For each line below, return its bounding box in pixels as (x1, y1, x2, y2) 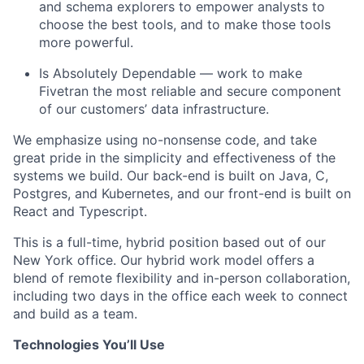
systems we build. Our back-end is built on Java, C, (13, 167, 328, 184)
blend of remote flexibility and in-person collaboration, (13, 270, 350, 286)
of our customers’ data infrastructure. (39, 101, 269, 117)
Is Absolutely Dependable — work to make (39, 65, 302, 81)
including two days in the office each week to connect (13, 288, 348, 304)
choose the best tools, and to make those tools (39, 16, 331, 32)
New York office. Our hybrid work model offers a (13, 252, 314, 268)
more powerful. (39, 34, 133, 50)
